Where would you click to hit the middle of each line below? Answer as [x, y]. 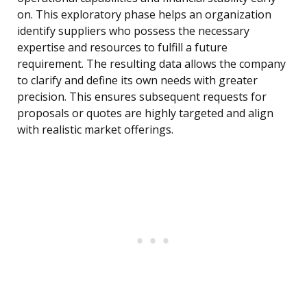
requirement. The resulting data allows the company [151, 64]
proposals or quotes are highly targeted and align [145, 113]
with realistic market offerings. [95, 130]
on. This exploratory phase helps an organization [144, 15]
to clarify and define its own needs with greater [137, 81]
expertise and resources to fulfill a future [122, 48]
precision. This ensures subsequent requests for [142, 97]
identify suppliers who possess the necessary [133, 31]
